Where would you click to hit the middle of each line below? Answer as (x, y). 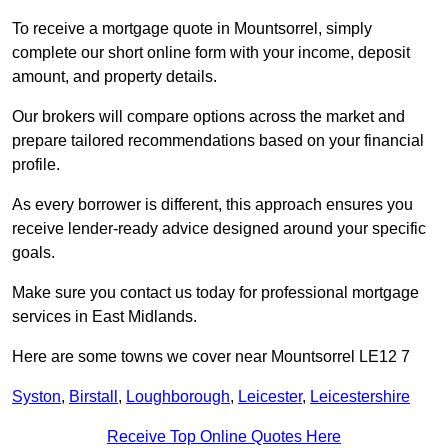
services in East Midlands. (104, 317)
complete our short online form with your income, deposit (211, 53)
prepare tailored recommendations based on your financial (218, 141)
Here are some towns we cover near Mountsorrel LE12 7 (211, 357)
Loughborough (178, 397)
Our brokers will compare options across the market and (208, 117)
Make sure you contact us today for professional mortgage (215, 293)
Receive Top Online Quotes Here (224, 437)
